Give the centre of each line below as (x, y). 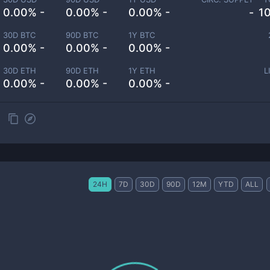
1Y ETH (142, 71)
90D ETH (83, 71)
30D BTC (20, 35)
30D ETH (20, 71)
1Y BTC (142, 35)
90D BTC (82, 35)
